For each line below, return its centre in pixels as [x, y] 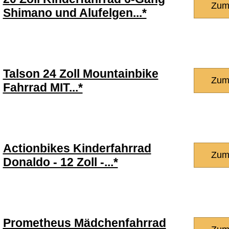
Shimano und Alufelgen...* [75, 13]
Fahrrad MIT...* [43, 87]
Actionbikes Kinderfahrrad [77, 148]
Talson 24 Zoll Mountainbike [81, 74]
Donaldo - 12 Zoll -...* [60, 162]
